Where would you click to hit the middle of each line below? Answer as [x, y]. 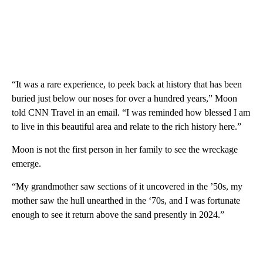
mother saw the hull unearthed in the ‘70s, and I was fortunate [126, 200]
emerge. [26, 163]
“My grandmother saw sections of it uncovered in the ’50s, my [127, 186]
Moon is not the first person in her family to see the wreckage [125, 149]
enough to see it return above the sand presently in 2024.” [118, 214]
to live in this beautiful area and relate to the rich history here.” [127, 126]
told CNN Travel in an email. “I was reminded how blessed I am [131, 112]
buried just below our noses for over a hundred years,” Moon [124, 98]
